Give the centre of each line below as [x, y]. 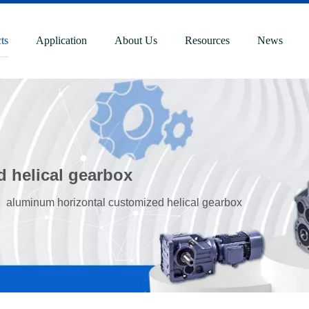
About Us [136, 40]
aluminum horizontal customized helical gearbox [124, 202]
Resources [208, 40]
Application [62, 40]
